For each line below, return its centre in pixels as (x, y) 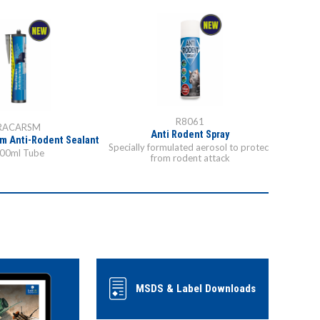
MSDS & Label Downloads (196, 289)
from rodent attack (190, 158)
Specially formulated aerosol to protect (190, 147)
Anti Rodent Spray (190, 135)
